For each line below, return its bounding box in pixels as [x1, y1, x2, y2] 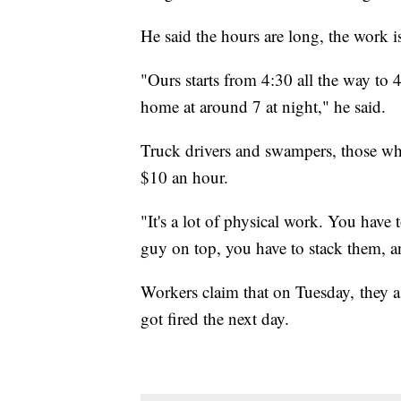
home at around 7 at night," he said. [141, 95, 386, 118]
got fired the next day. [141, 307, 289, 330]
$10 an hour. [141, 166, 228, 189]
